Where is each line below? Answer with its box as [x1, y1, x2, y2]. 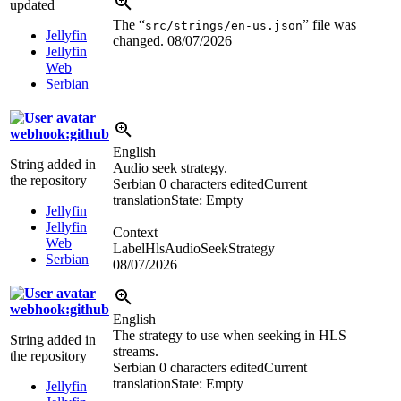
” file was [303, 17, 356, 33]
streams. [113, 344, 158, 360]
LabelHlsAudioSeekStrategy [113, 241, 275, 257]
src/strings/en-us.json [145, 19, 303, 33]
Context [113, 225, 158, 241]
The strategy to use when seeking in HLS [113, 328, 346, 344]
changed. [113, 33, 167, 49]
